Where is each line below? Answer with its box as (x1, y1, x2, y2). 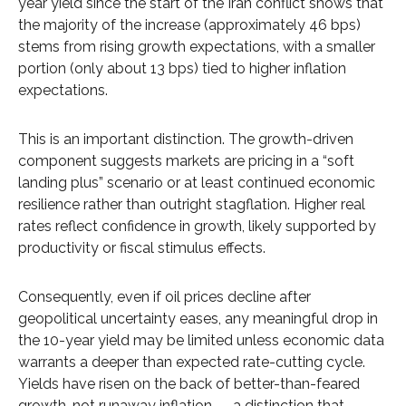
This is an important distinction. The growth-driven (18, 130, 353, 149)
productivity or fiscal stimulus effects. (18, 239, 266, 257)
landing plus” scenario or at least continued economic (18, 174, 375, 192)
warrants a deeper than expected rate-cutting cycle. (18, 353, 365, 372)
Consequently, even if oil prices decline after (18, 288, 311, 306)
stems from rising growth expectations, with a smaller (18, 38, 375, 56)
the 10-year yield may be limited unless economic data (18, 332, 384, 350)
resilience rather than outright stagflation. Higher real (18, 196, 365, 214)
